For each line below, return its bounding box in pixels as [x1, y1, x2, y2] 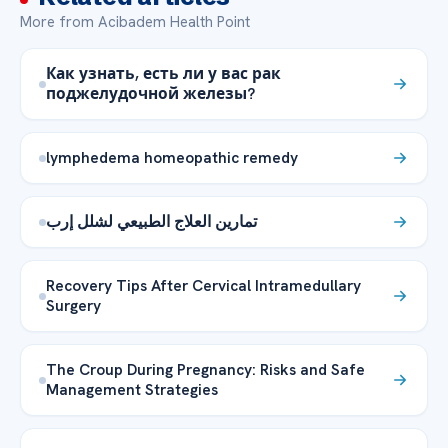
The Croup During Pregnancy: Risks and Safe [46, 359, 365, 381]
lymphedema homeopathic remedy [46, 147, 298, 169]
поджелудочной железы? [46, 83, 255, 105]
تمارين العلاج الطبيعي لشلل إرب [46, 211, 257, 233]
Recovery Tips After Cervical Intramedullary [46, 275, 361, 297]
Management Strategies [46, 379, 218, 401]
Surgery [46, 295, 101, 317]
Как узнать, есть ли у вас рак [46, 63, 281, 85]
